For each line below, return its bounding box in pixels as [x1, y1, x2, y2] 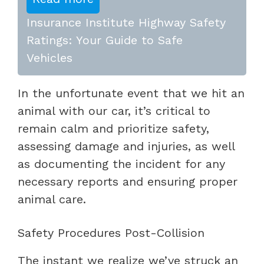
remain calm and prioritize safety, [18, 121, 209, 136]
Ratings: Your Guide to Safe [27, 32, 183, 47]
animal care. [18, 192, 86, 206]
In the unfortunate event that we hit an [18, 85, 245, 100]
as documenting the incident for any [18, 156, 225, 171]
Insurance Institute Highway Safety [27, 15, 226, 29]
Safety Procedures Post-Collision [18, 225, 204, 240]
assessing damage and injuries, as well [18, 138, 235, 153]
